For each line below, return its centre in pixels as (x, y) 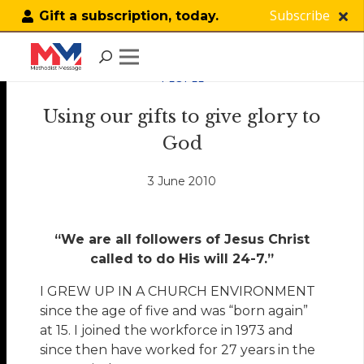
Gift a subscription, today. (128, 16)
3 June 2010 (182, 182)
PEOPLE (182, 78)
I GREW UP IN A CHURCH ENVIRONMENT (178, 292)
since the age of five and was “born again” (174, 311)
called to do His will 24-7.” (182, 259)
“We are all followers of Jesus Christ (182, 240)
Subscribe (299, 15)
